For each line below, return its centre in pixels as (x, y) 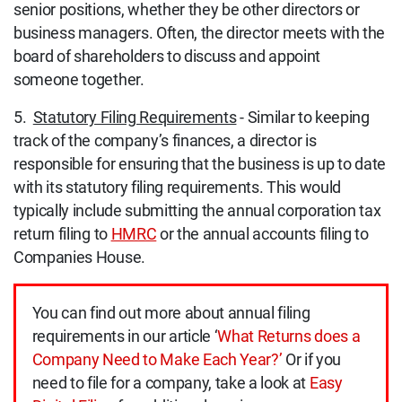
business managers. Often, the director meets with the (200, 33)
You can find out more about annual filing (171, 314)
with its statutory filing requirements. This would (177, 187)
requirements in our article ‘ (125, 337)
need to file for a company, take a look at (170, 384)
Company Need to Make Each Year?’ (157, 360)
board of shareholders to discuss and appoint (167, 56)
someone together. (79, 79)
